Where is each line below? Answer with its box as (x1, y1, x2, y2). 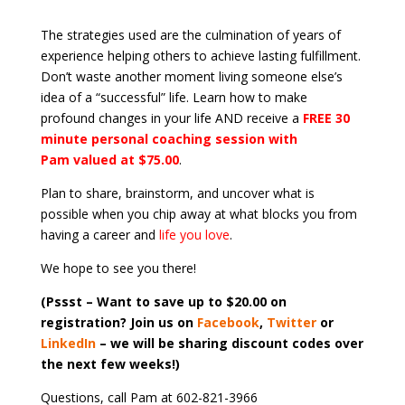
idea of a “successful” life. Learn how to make (40, 88, 307, 106)
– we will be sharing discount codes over (99, 334, 363, 352)
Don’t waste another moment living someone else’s (40, 67, 343, 85)
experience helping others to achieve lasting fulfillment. (40, 46, 361, 64)
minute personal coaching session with (40, 129, 297, 147)
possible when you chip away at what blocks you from (40, 204, 357, 222)
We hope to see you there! (40, 259, 196, 277)
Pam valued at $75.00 (40, 150, 179, 168)
